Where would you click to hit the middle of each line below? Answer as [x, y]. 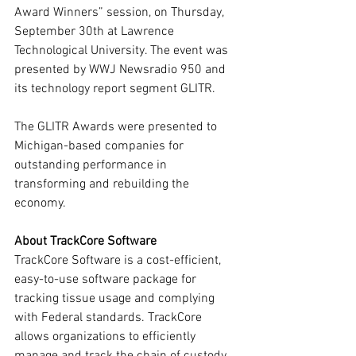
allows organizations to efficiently [106, 337]
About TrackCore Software [85, 242]
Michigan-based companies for [101, 146]
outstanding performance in [92, 165]
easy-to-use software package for [107, 280]
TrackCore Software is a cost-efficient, [119, 261]
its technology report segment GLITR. [115, 89]
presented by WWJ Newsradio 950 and [122, 70]
